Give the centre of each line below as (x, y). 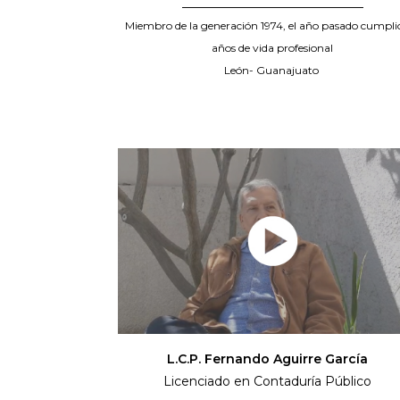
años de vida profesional (273, 48)
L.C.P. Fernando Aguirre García (272, 359)
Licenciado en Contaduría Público (272, 382)
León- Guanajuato (272, 71)
